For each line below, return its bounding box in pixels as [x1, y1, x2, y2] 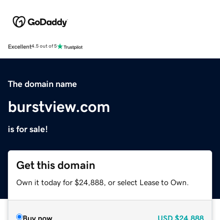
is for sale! [8, 124, 48, 134]
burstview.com [8, 98, 110, 114]
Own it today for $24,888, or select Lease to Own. [16, 178, 189, 186]
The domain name [8, 79, 77, 88]
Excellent [8, 43, 31, 50]
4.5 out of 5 [31, 44, 57, 49]
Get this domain [16, 159, 95, 171]
